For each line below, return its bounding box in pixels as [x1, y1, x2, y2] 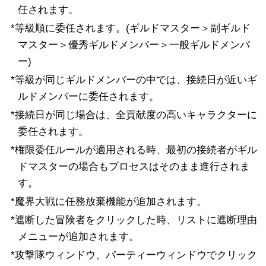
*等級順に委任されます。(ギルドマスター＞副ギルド [10, 23, 251, 34]
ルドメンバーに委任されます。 [17, 90, 159, 102]
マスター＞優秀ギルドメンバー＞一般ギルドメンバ [17, 39, 250, 51]
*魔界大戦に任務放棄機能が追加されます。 [10, 195, 207, 207]
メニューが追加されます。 [17, 230, 139, 242]
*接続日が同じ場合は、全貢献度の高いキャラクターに [10, 109, 257, 121]
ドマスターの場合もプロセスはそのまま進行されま [17, 160, 250, 172]
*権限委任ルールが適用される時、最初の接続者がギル [10, 144, 257, 156]
